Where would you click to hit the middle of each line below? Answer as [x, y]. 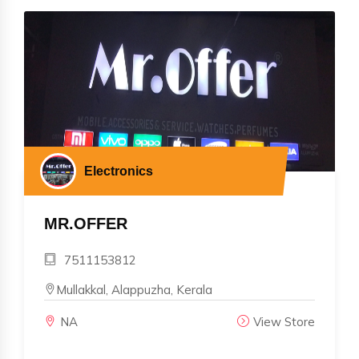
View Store [284, 321]
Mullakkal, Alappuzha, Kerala [134, 289]
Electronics [119, 171]
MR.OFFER [86, 223]
